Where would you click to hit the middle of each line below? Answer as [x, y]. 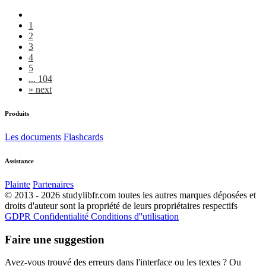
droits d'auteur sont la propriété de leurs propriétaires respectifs [121, 205]
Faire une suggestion [55, 239]
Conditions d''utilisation [135, 216]
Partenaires [53, 184]
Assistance [19, 161]
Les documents [33, 137]
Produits [17, 113]
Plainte [18, 184]
